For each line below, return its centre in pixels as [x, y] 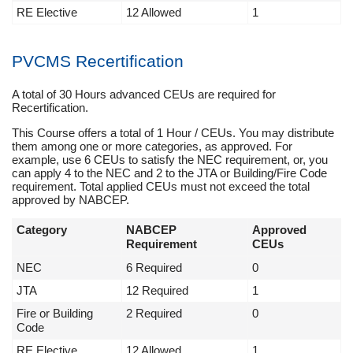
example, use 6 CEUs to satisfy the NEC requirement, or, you [170, 160]
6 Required [154, 268]
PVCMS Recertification [98, 61]
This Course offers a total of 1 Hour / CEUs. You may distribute [173, 133]
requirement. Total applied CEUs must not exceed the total [161, 187]
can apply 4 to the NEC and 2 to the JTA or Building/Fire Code [169, 173]
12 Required [157, 291]
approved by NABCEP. [71, 200]
